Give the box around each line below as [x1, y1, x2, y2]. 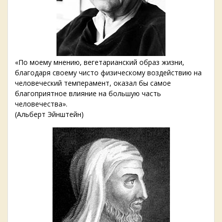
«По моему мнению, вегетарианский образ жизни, [15, 57, 184, 67]
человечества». [15, 99, 67, 109]
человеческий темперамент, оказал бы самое [15, 78, 171, 88]
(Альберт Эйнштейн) [15, 110, 84, 119]
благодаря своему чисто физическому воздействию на [15, 68, 202, 78]
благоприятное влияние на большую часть [15, 89, 161, 99]
